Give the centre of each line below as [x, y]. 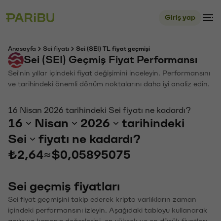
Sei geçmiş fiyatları [64, 186]
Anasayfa [22, 49]
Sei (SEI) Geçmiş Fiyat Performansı [110, 60]
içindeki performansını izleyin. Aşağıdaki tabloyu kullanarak [108, 210]
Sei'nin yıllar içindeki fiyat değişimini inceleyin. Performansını [109, 73]
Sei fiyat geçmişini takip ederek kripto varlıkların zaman [102, 200]
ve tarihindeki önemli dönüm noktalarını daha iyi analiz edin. [109, 84]
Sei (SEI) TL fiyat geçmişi [113, 49]
